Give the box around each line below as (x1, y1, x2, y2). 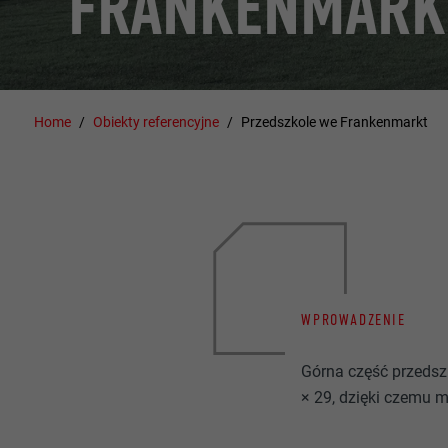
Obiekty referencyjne (93, 113, 220, 130)
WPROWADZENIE (301, 309, 406, 329)
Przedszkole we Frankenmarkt (240, 113, 428, 130)
